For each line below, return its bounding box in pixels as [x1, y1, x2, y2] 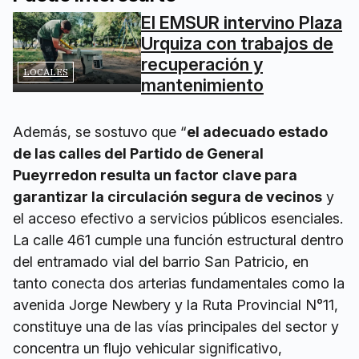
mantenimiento [141, 74, 264, 95]
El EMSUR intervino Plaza [141, 11, 342, 33]
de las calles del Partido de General [13, 144, 264, 162]
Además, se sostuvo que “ [13, 123, 187, 140]
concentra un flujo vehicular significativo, [13, 339, 282, 357]
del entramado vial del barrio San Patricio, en [13, 252, 309, 270]
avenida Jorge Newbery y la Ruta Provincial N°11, [13, 296, 338, 313]
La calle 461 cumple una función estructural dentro [13, 231, 344, 248]
